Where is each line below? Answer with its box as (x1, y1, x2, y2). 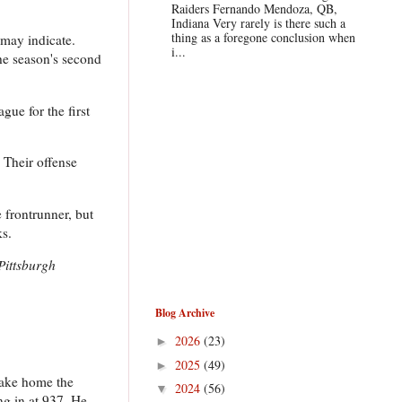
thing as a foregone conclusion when (170, 29, 355, 47)
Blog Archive (155, 304, 214, 320)
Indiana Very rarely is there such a (170, 14, 345, 32)
